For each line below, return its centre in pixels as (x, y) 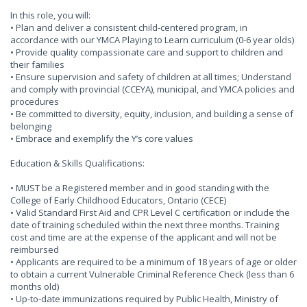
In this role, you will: (50, 15)
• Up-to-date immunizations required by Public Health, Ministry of (144, 299)
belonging (31, 126)
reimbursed (35, 249)
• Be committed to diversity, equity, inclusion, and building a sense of (152, 114)
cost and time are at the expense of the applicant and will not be (144, 237)
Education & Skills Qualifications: (77, 163)
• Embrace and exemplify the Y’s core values (102, 138)
